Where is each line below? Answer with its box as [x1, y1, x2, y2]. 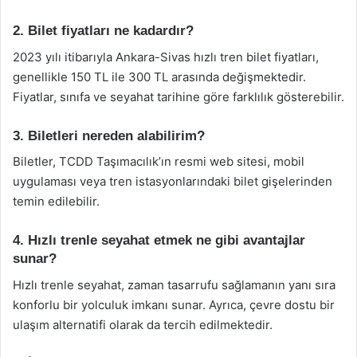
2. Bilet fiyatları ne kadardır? [13, 23, 194, 38]
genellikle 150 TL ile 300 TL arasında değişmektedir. [13, 69, 306, 84]
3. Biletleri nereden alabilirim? [13, 127, 205, 143]
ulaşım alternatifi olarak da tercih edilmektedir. [13, 316, 273, 332]
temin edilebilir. [13, 194, 100, 209]
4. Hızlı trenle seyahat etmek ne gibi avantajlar [13, 233, 305, 248]
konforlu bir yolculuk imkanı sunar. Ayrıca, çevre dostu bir [13, 296, 335, 312]
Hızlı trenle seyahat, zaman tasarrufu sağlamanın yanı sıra [13, 277, 335, 292]
